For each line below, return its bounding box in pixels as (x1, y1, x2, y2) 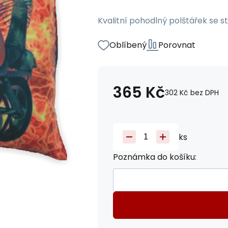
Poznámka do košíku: (113, 151, 196, 163)
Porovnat (158, 39, 195, 51)
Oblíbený (109, 39, 147, 51)
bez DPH (190, 88, 219, 98)
